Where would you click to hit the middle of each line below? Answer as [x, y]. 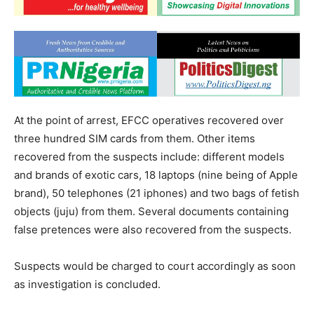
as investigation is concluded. [87, 285]
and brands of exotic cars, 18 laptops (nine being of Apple [156, 175]
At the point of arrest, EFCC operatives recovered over [149, 121]
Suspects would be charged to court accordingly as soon [155, 266]
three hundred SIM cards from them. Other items [135, 139]
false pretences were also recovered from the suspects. [153, 230]
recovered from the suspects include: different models [149, 157]
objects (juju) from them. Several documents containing [151, 212]
